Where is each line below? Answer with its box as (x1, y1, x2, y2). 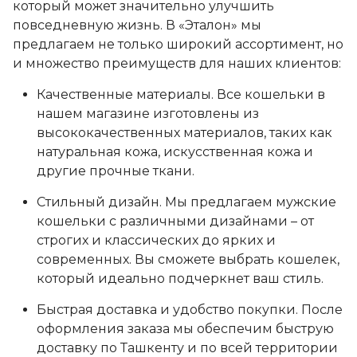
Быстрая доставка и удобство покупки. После (37, 302, 343, 317)
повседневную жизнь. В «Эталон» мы (13, 18, 261, 33)
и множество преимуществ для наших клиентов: (13, 56, 341, 71)
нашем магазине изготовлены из (37, 106, 259, 121)
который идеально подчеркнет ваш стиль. (37, 271, 324, 286)
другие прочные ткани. (37, 163, 194, 178)
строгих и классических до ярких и (37, 233, 276, 248)
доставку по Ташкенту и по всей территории (37, 340, 338, 355)
